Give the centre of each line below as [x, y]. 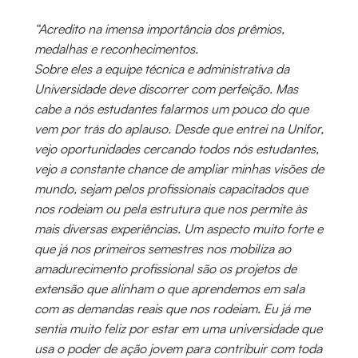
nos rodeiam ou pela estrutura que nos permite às [170, 209]
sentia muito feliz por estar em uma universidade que [178, 329]
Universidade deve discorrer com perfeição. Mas [166, 89]
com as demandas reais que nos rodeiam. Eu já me [172, 309]
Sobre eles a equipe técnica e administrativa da [161, 69]
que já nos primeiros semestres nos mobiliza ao [162, 249]
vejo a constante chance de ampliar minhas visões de [179, 169]
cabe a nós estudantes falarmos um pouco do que [171, 109]
